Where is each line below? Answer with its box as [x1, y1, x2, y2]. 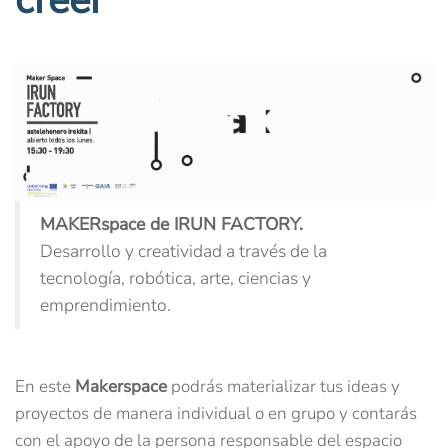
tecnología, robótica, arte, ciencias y [40, 265, 311, 290]
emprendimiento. [40, 292, 171, 317]
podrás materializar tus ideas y [167, 374, 400, 398]
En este [15, 374, 75, 398]
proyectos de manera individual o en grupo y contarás [15, 401, 417, 425]
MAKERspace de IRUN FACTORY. [40, 211, 303, 236]
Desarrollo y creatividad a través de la [40, 238, 327, 263]
